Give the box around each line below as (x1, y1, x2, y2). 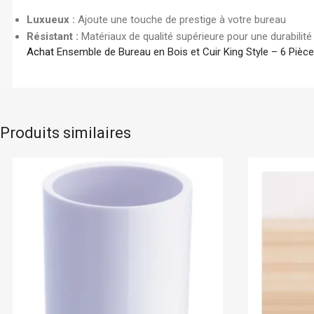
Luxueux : (27, 13, 75, 26)
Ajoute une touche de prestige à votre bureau (75, 13, 286, 26)
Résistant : (27, 29, 78, 43)
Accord (247, 130, 282, 143)
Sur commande (162, 130, 231, 142)
